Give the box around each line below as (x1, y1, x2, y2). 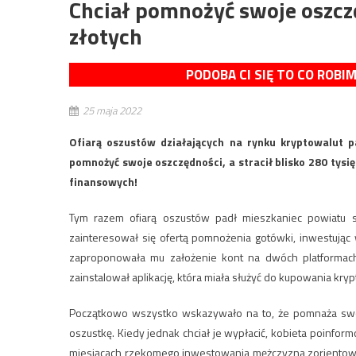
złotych (69, 19, 142, 54)
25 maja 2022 (83, 103, 141, 119)
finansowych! (69, 173, 137, 191)
